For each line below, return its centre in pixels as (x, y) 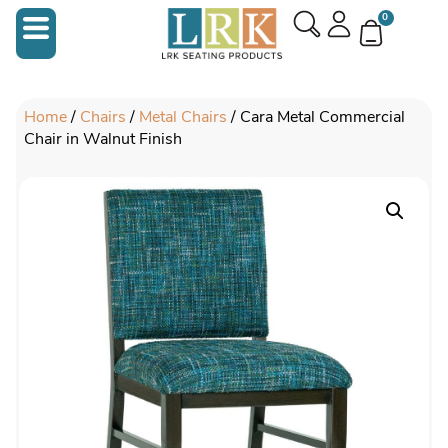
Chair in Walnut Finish (103, 139)
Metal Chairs (183, 117)
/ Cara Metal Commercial (316, 117)
